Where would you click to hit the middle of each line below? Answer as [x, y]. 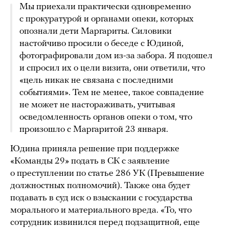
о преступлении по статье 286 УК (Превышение [107, 174]
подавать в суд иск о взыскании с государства [101, 198]
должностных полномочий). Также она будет [100, 186]
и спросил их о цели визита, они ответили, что [112, 68]
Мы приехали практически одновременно [105, 7]
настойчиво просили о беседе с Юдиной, [101, 44]
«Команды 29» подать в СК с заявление [90, 161]
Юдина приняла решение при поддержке [95, 149]
